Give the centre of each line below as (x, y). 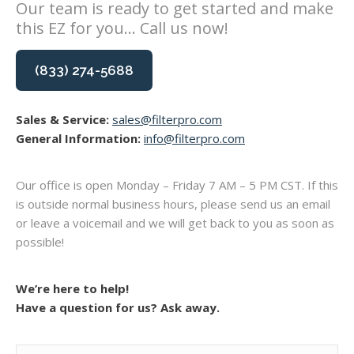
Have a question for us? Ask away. (118, 307)
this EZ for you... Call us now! (122, 28)
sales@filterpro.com (167, 119)
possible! (40, 242)
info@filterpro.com (194, 138)
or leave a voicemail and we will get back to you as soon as (175, 223)
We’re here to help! (72, 288)
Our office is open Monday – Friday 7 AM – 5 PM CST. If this (177, 185)
